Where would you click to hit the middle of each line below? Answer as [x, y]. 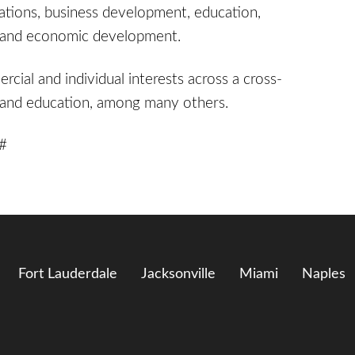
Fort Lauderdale [68, 274]
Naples [324, 274]
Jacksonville [178, 274]
